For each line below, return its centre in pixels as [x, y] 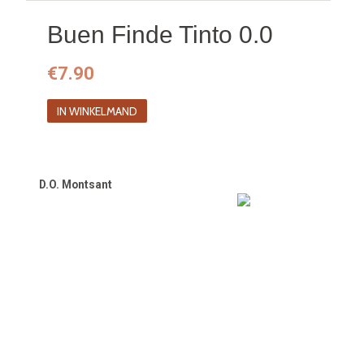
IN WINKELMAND [97, 111]
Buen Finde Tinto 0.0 [160, 34]
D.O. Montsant [75, 185]
